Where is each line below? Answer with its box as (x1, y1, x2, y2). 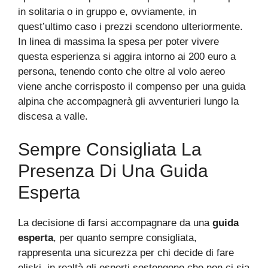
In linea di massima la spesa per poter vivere (18, 35, 219, 47)
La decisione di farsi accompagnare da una (18, 217, 209, 229)
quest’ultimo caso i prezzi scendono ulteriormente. (18, 20, 243, 32)
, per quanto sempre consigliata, (53, 232, 197, 244)
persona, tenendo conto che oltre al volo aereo (18, 65, 225, 77)
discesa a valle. (18, 110, 88, 122)
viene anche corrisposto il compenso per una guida (18, 80, 245, 92)
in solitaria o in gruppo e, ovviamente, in (18, 5, 196, 17)
